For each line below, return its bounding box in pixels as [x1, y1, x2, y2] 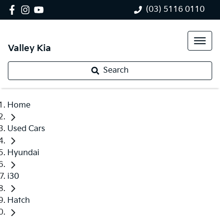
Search [103, 66, 129, 75]
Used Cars [7, 124, 45, 134]
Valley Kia [8, 43, 51, 54]
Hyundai [7, 148, 39, 158]
